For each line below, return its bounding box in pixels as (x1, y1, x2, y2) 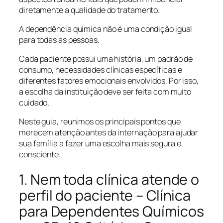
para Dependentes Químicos (19, 201, 204, 221)
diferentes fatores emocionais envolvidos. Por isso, (19, 75, 199, 86)
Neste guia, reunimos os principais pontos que (19, 116, 181, 127)
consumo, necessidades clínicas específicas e (19, 64, 182, 75)
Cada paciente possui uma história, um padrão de (19, 53, 193, 64)
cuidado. (19, 97, 50, 108)
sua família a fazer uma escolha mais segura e (19, 138, 181, 149)
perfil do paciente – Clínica (19, 185, 191, 205)
